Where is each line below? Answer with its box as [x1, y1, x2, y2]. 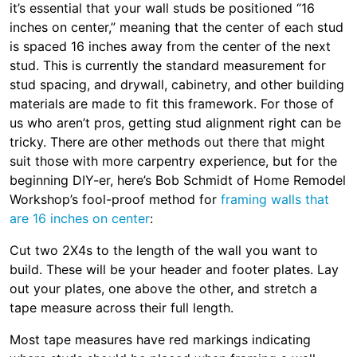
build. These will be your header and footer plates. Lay [10, 261, 339, 277]
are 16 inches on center [10, 210, 150, 226]
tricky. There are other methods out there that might [10, 134, 325, 150]
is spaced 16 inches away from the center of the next [10, 38, 331, 54]
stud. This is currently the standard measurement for [10, 57, 326, 73]
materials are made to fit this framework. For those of [10, 96, 334, 112]
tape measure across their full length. [10, 300, 233, 316]
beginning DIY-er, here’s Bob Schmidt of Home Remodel [10, 172, 346, 188]
